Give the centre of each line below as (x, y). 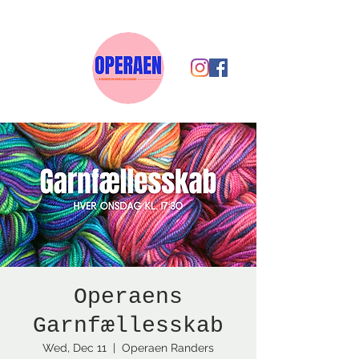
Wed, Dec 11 (75, 348)
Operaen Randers (168, 348)
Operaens (128, 297)
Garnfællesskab (128, 326)
